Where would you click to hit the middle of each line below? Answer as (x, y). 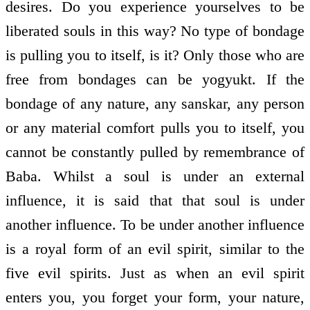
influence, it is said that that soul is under (155, 201)
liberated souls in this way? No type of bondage (155, 31)
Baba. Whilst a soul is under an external (155, 176)
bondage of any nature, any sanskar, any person (155, 104)
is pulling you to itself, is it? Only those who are (155, 55)
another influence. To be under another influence (155, 225)
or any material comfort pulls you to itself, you (155, 128)
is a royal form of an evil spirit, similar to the (155, 249)
